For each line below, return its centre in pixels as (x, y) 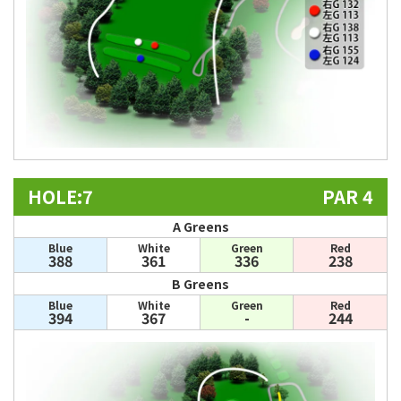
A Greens (200, 227)
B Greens (200, 284)
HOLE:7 (60, 197)
